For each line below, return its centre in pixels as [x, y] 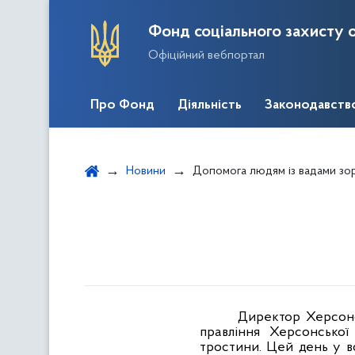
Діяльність [210, 105]
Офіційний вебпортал [206, 55]
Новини [146, 171]
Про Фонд [122, 105]
